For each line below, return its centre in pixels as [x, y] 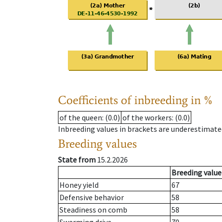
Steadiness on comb [93, 210]
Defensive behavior [92, 197]
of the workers [147, 118]
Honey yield [79, 185]
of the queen [81, 118]
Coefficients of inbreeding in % [136, 100]
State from [77, 160]
